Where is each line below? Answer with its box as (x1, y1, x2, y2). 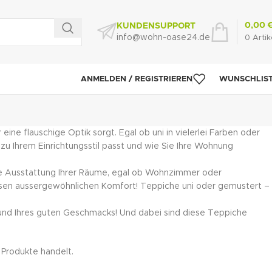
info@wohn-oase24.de (117, 33, 210, 42)
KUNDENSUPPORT (117, 22, 195, 30)
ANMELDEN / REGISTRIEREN (81, 75, 192, 83)
